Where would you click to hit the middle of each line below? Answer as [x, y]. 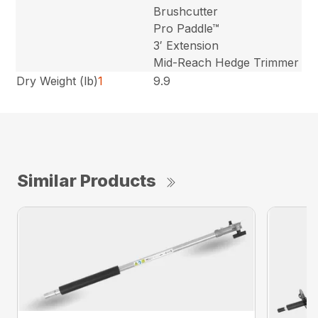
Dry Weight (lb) [57, 81]
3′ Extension [186, 45]
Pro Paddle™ [187, 28]
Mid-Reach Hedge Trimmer [226, 62]
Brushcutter [186, 11]
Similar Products [87, 180]
